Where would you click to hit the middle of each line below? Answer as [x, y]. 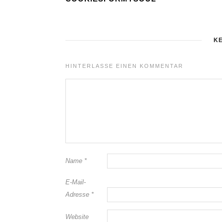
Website [77, 217]
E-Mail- [76, 182]
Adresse [78, 194]
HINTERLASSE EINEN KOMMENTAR [124, 66]
